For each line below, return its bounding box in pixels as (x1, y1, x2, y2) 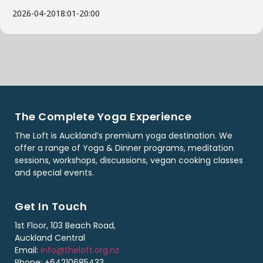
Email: (15, 244, 41, 257)
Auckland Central (15, 232, 85, 244)
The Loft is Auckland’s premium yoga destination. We (15, 129, 232, 141)
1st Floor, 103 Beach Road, (15, 220, 116, 232)
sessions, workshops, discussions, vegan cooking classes (15, 154, 243, 166)
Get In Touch (15, 199, 87, 214)
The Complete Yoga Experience (15, 109, 191, 124)
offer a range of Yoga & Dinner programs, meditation (15, 141, 234, 154)
